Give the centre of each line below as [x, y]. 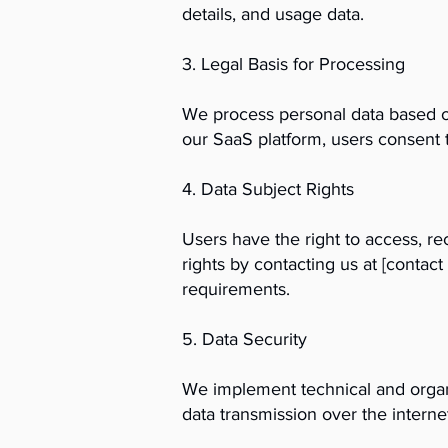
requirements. [236, 289]
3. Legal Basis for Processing [293, 64]
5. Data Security [244, 339]
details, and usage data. [273, 14]
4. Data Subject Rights [268, 189]
